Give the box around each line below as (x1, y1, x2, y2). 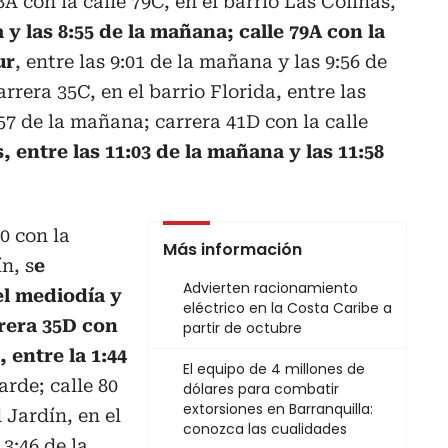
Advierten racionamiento (183, 278, 358, 299)
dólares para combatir (183, 379, 339, 400)
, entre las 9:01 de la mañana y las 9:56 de (15, 51, 387, 73)
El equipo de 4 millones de (183, 359, 365, 380)
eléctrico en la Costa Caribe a (183, 298, 392, 319)
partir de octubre (183, 318, 302, 339)
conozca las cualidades (183, 419, 347, 440)
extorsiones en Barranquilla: (183, 399, 373, 420)
